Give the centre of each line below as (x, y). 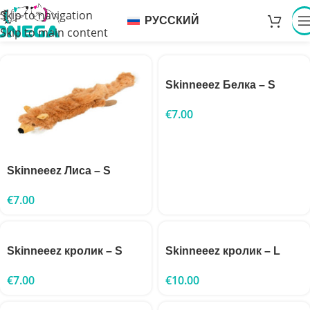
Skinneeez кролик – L (223, 251)
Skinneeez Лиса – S (59, 171)
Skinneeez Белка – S (220, 85)
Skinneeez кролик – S (65, 251)
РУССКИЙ (172, 20)
